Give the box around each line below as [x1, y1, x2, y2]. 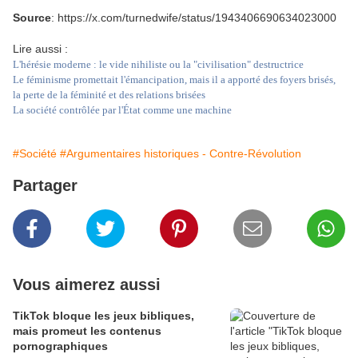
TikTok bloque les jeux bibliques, [13, 309, 194, 323]
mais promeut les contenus [13, 324, 161, 338]
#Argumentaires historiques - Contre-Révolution [60, 147, 301, 161]
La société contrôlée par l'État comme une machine [13, 104, 232, 117]
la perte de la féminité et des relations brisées [13, 89, 205, 101]
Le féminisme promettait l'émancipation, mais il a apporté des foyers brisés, [13, 74, 336, 86]
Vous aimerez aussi [13, 276, 161, 294]
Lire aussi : [13, 42, 71, 56]
